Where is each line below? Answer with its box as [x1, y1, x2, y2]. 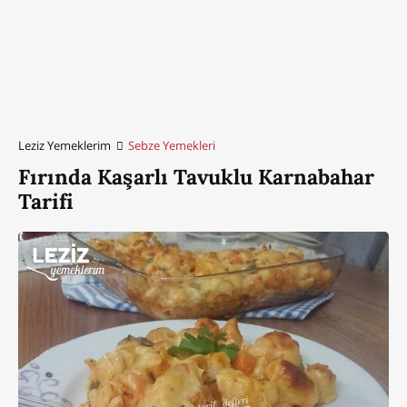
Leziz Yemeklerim [18, 136, 111, 154]
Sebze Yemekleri [128, 136, 216, 154]
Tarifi [18, 187, 74, 214]
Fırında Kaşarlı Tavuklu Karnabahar [18, 163, 374, 190]
